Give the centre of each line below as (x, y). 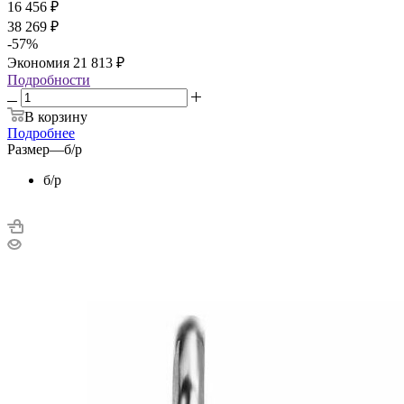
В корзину (56, 116)
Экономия (40, 62)
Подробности (49, 79)
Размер (28, 149)
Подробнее (41, 133)
